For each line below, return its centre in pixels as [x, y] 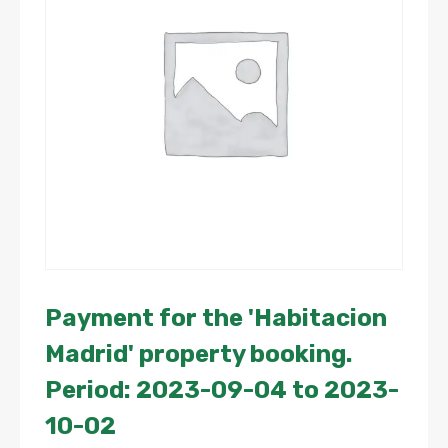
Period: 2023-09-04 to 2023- [222, 390]
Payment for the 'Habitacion [216, 318]
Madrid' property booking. [198, 354]
